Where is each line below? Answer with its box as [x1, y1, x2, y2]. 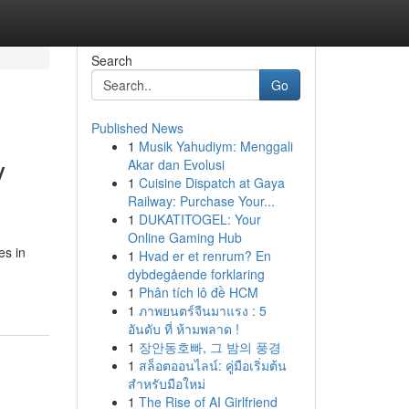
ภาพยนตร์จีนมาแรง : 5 [138, 301, 267, 320]
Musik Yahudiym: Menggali [138, 137, 293, 155]
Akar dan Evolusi [127, 155, 225, 173]
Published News [90, 119, 184, 137]
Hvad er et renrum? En [138, 246, 271, 265]
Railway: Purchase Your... [127, 192, 275, 210]
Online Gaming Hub [127, 228, 242, 246]
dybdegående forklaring [127, 265, 265, 283]
